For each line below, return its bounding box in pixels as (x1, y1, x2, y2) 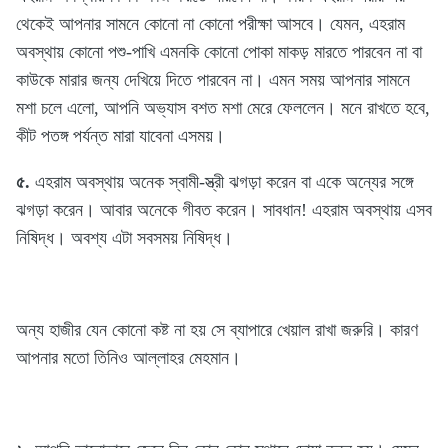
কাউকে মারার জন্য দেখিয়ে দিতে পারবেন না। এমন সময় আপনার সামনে (16, 69, 410, 90)
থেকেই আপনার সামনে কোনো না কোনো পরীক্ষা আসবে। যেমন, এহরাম (16, 13, 405, 34)
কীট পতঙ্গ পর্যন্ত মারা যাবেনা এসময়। (16, 125, 225, 146)
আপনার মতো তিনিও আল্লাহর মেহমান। (16, 347, 241, 368)
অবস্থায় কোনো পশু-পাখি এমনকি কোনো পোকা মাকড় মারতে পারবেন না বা (16, 41, 422, 62)
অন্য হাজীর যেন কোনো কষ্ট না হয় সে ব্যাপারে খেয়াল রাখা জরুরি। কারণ (16, 319, 418, 340)
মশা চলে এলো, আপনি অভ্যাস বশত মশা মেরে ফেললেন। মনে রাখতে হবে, (16, 97, 430, 118)
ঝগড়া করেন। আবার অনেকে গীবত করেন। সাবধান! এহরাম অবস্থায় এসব (16, 199, 432, 220)
